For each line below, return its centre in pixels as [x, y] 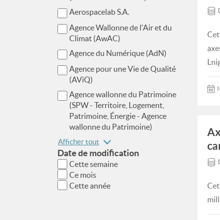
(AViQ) [81, 80]
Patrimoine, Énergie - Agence [118, 116]
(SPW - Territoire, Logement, [117, 105]
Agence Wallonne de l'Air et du [121, 27]
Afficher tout [79, 142]
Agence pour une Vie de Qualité [123, 69]
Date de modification [98, 153]
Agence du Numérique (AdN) [118, 53]
